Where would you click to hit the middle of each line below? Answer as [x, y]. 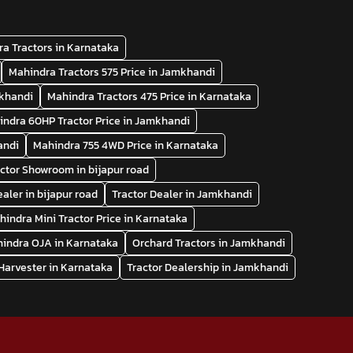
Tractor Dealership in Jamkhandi [208, 267]
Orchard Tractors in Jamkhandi [209, 243]
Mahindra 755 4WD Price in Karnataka [126, 145]
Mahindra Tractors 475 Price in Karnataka [150, 96]
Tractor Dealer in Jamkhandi [182, 194]
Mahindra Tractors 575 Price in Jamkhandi [112, 72]
